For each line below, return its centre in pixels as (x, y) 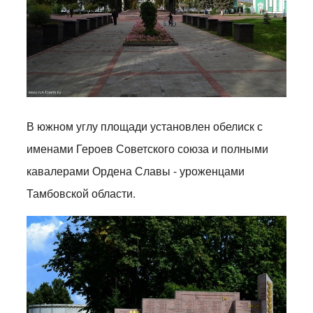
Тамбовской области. (81, 193)
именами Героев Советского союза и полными (148, 148)
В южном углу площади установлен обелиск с (145, 126)
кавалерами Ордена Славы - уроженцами (136, 170)
